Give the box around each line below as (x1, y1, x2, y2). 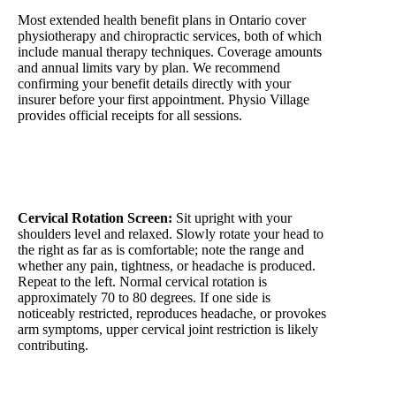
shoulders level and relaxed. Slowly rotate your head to (18, 226, 324, 242)
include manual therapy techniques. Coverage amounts (18, 43, 322, 59)
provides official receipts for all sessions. (18, 107, 242, 123)
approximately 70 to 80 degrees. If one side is (18, 290, 270, 306)
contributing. (18, 338, 88, 354)
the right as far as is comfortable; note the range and (18, 242, 304, 258)
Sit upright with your (172, 210, 292, 226)
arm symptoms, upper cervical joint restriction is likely (18, 322, 318, 338)
